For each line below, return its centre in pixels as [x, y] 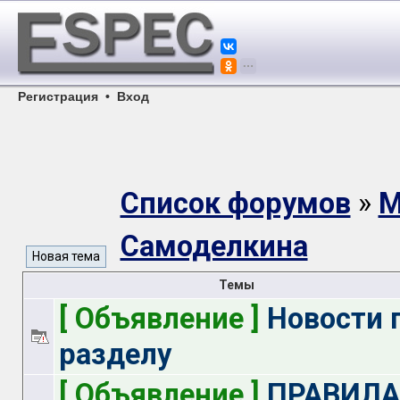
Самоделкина [214, 246]
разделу [115, 354]
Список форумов [235, 204]
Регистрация [58, 96]
